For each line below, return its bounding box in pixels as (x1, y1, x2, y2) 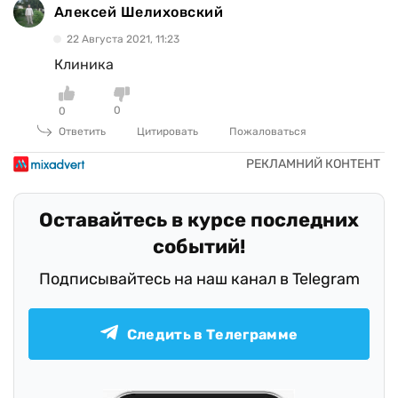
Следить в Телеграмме (126, 325, 298, 343)
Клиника (54, 56, 114, 74)
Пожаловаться (229, 125, 306, 139)
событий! (153, 235, 245, 259)
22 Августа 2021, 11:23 (67, 33, 179, 46)
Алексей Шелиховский (54, 3, 224, 20)
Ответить (59, 125, 106, 139)
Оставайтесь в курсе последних (39, 208, 359, 233)
